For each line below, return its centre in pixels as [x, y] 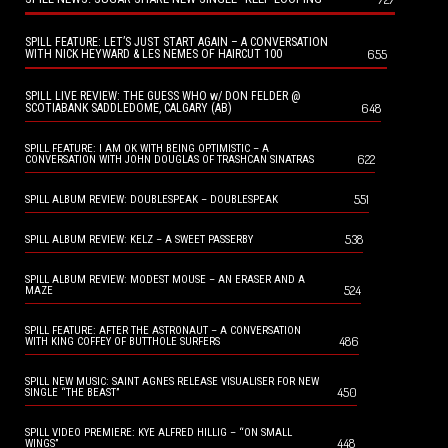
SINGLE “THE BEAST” [72, 393]
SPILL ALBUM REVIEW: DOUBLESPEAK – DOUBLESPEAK [151, 200]
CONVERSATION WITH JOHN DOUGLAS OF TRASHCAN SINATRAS [169, 160]
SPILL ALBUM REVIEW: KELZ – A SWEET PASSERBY [139, 240]
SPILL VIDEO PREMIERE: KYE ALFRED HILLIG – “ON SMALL [158, 433]
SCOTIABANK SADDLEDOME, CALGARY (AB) [128, 108]
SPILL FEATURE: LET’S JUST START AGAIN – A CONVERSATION [176, 42]
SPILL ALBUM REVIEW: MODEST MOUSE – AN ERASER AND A [165, 280]
